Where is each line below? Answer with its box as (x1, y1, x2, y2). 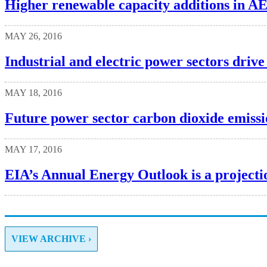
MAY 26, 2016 (5, 31, 62, 42)
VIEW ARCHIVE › (11, 233, 91, 244)
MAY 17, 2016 (5, 144, 62, 154)
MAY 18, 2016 (5, 87, 62, 98)
